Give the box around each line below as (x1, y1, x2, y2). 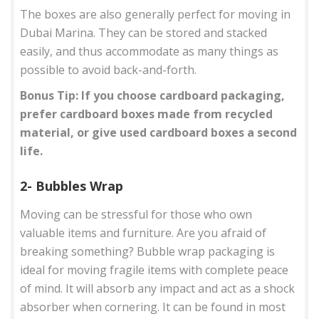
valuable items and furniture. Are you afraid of (20, 224, 267, 241)
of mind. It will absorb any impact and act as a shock (20, 280, 296, 296)
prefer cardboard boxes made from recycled (20, 105, 273, 122)
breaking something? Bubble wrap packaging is (20, 243, 276, 259)
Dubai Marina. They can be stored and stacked (20, 24, 268, 41)
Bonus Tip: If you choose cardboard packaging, (20, 87, 286, 103)
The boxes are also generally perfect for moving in (20, 6, 291, 22)
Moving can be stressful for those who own (20, 206, 253, 222)
